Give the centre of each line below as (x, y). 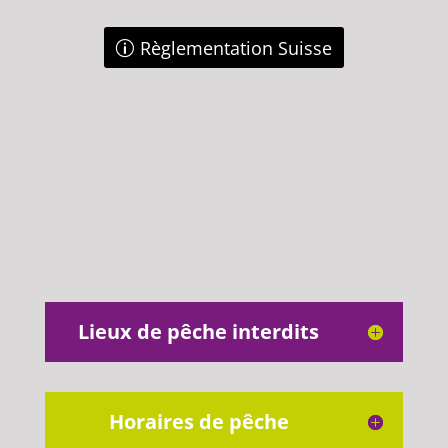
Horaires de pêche (198, 422)
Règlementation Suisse (235, 47)
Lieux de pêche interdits (199, 332)
